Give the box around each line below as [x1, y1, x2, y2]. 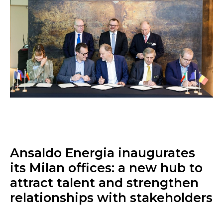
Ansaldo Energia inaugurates [10, 145, 195, 160]
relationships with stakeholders [10, 190, 213, 205]
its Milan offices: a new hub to [10, 160, 203, 175]
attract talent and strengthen [10, 175, 199, 190]
